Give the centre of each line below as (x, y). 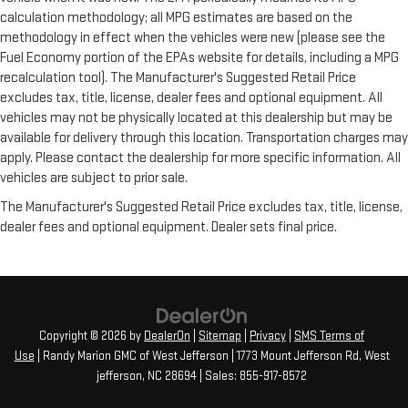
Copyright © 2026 (84, 337)
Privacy (268, 337)
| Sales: (218, 377)
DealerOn (167, 337)
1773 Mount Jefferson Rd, (297, 357)
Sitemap (220, 337)
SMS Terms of (329, 337)
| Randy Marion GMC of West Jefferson (131, 357)
